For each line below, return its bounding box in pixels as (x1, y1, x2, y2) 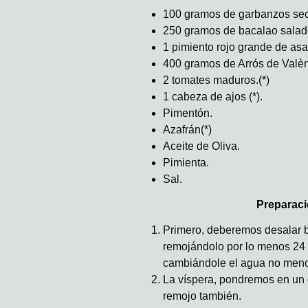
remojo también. (163, 289, 241, 302)
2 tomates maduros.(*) (163, 74, 269, 86)
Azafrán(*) (163, 123, 212, 135)
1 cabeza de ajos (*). (163, 90, 263, 102)
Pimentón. (163, 107, 212, 119)
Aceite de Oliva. (163, 140, 240, 152)
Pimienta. (163, 156, 209, 168)
